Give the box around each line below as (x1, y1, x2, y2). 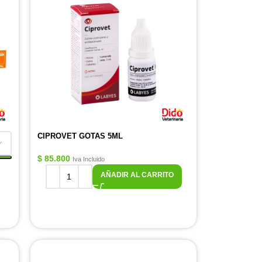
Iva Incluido (73, 156, 105, 163)
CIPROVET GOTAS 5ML (37, 132, 123, 140)
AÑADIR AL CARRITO (100, 171, 174, 179)
